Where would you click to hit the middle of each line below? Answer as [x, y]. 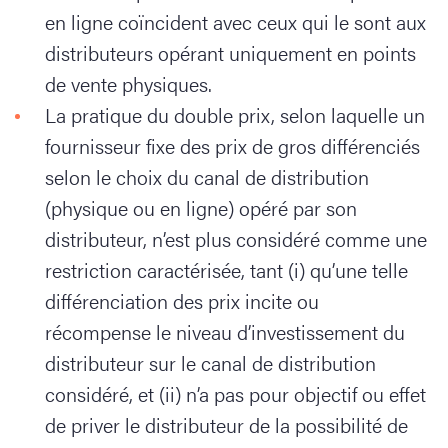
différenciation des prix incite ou [182, 300]
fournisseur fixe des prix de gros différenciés [232, 145]
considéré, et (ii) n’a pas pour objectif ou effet [235, 393]
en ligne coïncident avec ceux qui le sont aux [235, 21]
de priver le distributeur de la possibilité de [226, 424]
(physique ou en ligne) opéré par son [201, 207]
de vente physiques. [131, 83]
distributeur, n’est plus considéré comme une [236, 238]
